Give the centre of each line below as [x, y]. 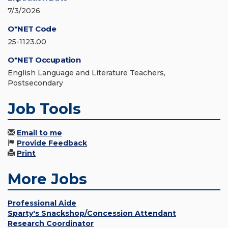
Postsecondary [35, 83]
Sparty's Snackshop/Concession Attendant [92, 213]
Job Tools [44, 109]
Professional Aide [42, 203]
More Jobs [47, 179]
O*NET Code [32, 29]
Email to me [39, 133]
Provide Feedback [52, 143]
